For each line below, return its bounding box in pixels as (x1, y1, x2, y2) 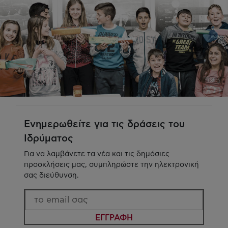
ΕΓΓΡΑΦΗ (95, 213, 133, 222)
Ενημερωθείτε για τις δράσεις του (24, 120, 185, 130)
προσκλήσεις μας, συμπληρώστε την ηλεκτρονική (24, 161, 199, 169)
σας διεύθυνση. (24, 172, 79, 180)
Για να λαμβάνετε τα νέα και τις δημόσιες (24, 150, 169, 158)
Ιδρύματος (24, 134, 73, 144)
